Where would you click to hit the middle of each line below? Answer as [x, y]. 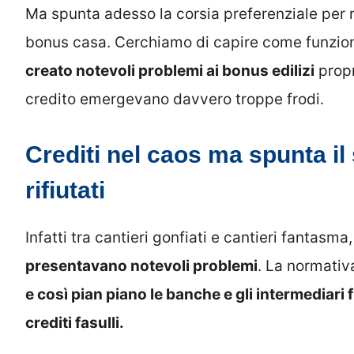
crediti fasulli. [75, 322]
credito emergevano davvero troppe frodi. [175, 100]
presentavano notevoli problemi [141, 265]
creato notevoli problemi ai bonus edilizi [170, 71]
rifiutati [65, 190]
